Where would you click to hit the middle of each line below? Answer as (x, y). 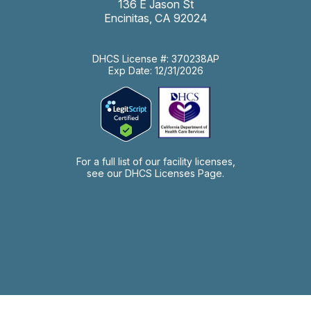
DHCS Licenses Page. (175, 173)
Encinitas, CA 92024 (155, 18)
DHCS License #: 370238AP (155, 58)
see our (106, 173)
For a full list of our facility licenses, (155, 161)
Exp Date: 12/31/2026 (155, 70)
